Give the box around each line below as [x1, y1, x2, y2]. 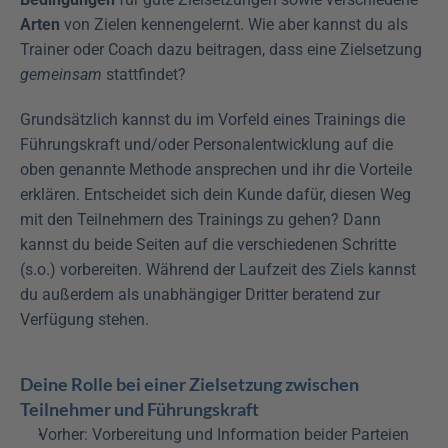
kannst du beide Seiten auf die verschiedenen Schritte [20, 235, 396, 255]
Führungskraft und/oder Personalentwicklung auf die [20, 135, 393, 155]
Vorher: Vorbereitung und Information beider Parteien [38, 425, 409, 445]
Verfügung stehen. [20, 310, 149, 330]
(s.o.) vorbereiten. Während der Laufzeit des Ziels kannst [20, 260, 416, 280]
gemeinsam [20, 65, 102, 85]
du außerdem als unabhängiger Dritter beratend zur [20, 285, 380, 305]
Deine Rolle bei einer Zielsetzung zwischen [20, 373, 359, 396]
